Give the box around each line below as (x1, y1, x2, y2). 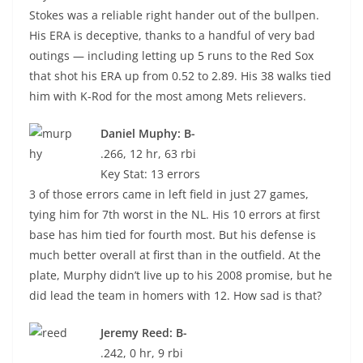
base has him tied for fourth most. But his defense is (29, 227, 316, 242)
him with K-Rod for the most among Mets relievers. (29, 88, 306, 104)
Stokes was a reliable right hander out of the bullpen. (29, 7, 319, 23)
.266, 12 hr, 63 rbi (100, 146, 196, 161)
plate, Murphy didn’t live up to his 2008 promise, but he (29, 267, 332, 283)
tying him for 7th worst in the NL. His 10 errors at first (29, 207, 320, 222)
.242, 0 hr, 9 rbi (100, 345, 183, 361)
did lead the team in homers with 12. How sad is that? (29, 288, 322, 303)
